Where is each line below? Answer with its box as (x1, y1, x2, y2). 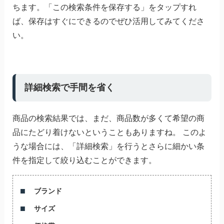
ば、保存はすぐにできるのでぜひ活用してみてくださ (12, 17, 204, 26)
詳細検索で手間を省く (24, 82, 114, 93)
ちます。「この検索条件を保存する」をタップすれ (12, 3, 196, 12)
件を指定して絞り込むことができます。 (12, 156, 156, 165)
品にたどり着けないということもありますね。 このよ (12, 128, 206, 137)
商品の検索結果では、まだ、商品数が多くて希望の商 (12, 114, 204, 123)
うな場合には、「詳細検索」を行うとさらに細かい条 (12, 142, 204, 151)
